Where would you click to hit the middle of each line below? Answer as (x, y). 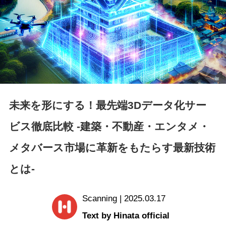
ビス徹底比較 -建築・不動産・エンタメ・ (109, 127)
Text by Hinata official (126, 216)
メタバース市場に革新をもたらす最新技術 (112, 148)
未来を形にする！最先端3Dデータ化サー (107, 105)
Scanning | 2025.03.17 (124, 199)
